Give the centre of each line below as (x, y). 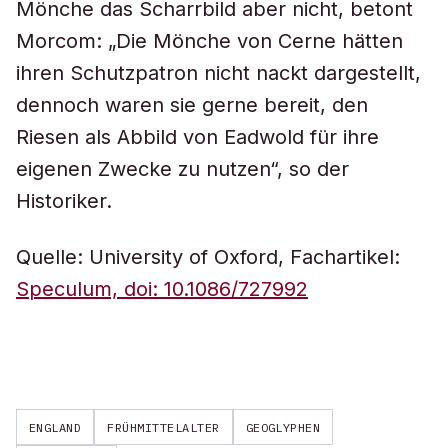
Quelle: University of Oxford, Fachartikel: (208, 257)
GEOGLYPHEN (283, 427)
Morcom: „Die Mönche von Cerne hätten (209, 41)
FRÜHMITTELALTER (163, 427)
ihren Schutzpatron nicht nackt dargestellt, (218, 73)
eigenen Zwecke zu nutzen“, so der (182, 169)
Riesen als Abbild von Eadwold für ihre (197, 137)
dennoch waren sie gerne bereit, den (192, 105)
